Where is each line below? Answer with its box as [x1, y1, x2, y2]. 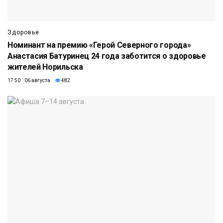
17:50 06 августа [7, 77, 50, 83]
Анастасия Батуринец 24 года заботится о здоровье [7, 51, 206, 61]
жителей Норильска [7, 62, 83, 72]
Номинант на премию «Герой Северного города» [7, 40, 191, 50]
